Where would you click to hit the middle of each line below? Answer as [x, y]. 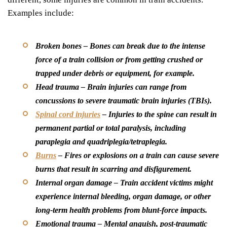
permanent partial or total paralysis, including [111, 128]
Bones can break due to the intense [147, 46]
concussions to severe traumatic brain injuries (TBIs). [124, 100]
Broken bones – [63, 46]
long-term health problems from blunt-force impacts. [121, 210]
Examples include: [41, 13]
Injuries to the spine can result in [163, 114]
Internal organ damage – [78, 182]
